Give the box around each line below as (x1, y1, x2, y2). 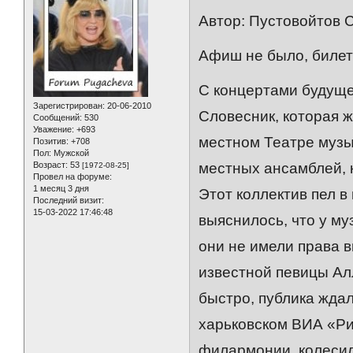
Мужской (51, 148, 89, 158)
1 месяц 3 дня (33, 184, 89, 194)
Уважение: (33, 124, 74, 135)
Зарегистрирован (33, 101, 102, 111)
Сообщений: (33, 113, 82, 123)
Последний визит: (33, 195, 104, 206)
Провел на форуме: (33, 172, 112, 182)
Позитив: (33, 136, 69, 147)
